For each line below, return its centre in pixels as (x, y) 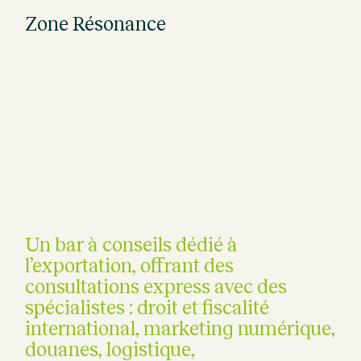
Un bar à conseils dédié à (132, 244)
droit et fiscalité (203, 307)
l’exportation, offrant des (130, 265)
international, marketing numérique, (180, 328)
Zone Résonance (96, 24)
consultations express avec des (156, 286)
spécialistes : (81, 307)
